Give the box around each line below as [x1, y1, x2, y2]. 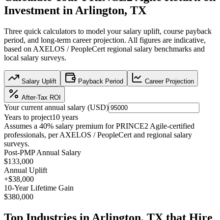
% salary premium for [47, 122, 116, 131]
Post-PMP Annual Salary [4, 148, 81, 157]
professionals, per [4, 131, 59, 139]
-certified [167, 122, 194, 131]
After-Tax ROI [20, 94, 61, 102]
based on [4, 45, 33, 54]
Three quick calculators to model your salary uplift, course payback [4, 27, 212, 36]
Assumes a [4, 122, 39, 131]
